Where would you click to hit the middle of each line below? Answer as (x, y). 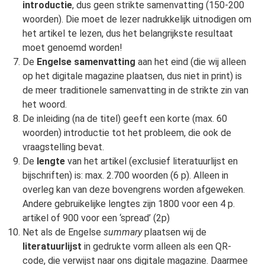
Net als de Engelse (63, 232)
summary (122, 232)
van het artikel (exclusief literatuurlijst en (152, 161)
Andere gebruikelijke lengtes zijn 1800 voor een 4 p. (128, 204)
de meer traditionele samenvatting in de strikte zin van (135, 91)
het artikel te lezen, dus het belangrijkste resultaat (127, 34)
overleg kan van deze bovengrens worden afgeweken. (133, 190)
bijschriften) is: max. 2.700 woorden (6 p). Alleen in (125, 176)
